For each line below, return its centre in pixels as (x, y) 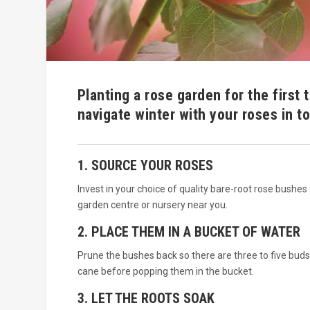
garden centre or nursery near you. (152, 205)
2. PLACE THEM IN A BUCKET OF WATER (189, 232)
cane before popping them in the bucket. (165, 272)
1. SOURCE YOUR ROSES (145, 166)
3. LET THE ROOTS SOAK (146, 299)
